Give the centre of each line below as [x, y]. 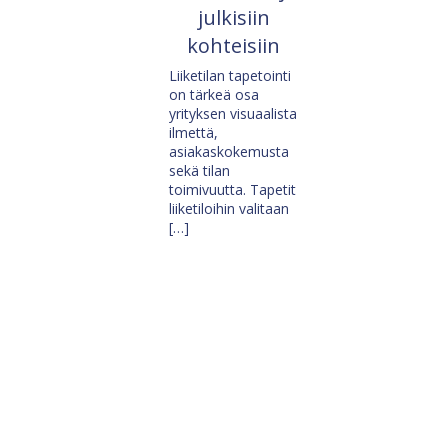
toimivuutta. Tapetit [232, 190]
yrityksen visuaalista [232, 114]
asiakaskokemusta [228, 152]
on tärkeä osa [213, 95]
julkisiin [233, 18]
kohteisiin [234, 46]
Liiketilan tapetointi [229, 76]
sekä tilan [199, 171]
